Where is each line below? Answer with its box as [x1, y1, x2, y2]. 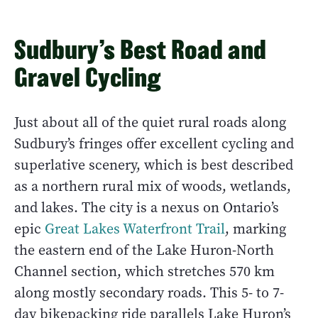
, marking [225, 219, 286, 238]
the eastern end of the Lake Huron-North [14, 240, 274, 260]
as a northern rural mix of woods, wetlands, [14, 176, 291, 196]
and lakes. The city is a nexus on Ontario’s [14, 197, 279, 217]
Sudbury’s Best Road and [14, 34, 266, 64]
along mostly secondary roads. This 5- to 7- [14, 283, 284, 302]
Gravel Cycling [14, 62, 161, 92]
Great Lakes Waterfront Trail [45, 219, 225, 238]
